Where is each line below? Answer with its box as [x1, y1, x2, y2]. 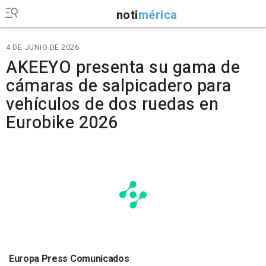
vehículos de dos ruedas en [6, 92, 218, 117]
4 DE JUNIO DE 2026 [6, 42, 79, 53]
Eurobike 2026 [6, 110, 118, 135]
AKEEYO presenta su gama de [6, 55, 240, 80]
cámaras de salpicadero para [6, 74, 232, 99]
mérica [138, 6, 178, 24]
